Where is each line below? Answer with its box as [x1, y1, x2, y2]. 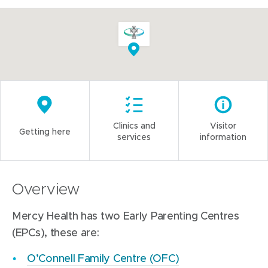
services [117, 132, 151, 142]
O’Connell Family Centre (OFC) [27, 252, 179, 264]
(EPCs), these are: [12, 226, 99, 239]
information [200, 132, 246, 142]
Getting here [19, 126, 71, 136]
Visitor [210, 120, 236, 130]
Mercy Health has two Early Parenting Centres [12, 209, 239, 222]
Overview [12, 179, 80, 197]
